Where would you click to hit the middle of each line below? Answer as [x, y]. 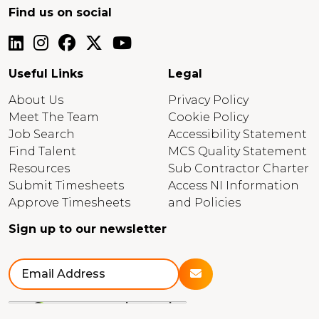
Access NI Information [234, 186]
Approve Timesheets [69, 203]
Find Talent [42, 152]
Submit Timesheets [66, 186]
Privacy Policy [208, 100]
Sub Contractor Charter [239, 169]
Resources [39, 169]
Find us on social [60, 13]
